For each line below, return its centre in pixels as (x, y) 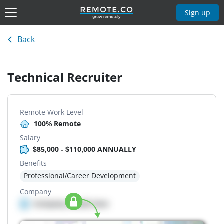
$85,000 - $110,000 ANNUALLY (85, 149)
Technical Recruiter (65, 77)
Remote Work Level (52, 112)
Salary (30, 138)
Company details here (71, 204)
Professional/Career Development (80, 176)
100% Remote (57, 124)
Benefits (33, 163)
